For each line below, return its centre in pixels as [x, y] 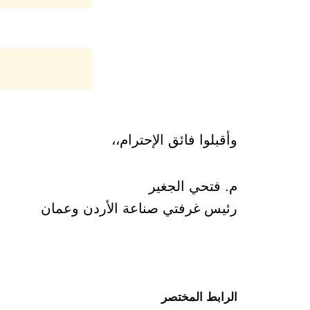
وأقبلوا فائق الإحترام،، [174, 139]
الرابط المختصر [199, 298]
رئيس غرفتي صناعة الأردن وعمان [139, 208]
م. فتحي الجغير [193, 186]
